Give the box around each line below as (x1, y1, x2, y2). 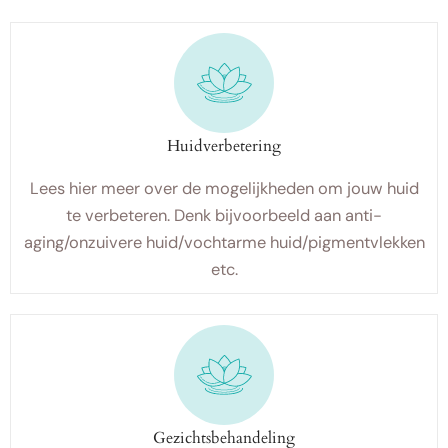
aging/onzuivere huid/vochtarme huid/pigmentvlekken (23, 232, 425, 253)
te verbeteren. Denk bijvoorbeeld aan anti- (66, 205, 382, 226)
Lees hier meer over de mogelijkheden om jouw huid (29, 178, 419, 199)
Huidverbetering (167, 135, 281, 157)
